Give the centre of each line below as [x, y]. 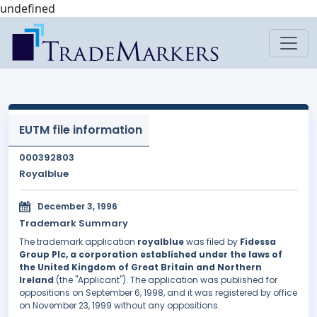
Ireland [36, 280]
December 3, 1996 [77, 207]
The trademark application [78, 242]
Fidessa [258, 242]
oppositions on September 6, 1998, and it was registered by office [158, 293]
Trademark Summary [74, 224]
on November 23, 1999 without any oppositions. [120, 306]
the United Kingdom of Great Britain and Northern [140, 267]
